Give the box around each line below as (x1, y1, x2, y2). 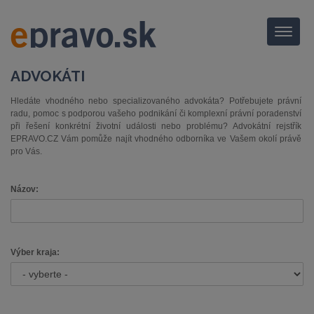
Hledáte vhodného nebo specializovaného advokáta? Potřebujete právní (11, 96, 301, 106)
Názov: (11, 184, 41, 194)
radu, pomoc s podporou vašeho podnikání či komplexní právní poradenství (11, 109, 301, 118)
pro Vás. (11, 146, 42, 156)
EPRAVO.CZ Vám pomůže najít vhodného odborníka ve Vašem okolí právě (11, 134, 301, 144)
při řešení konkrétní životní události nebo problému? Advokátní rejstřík (11, 121, 301, 131)
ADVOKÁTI (11, 67, 85, 85)
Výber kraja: (11, 247, 60, 257)
